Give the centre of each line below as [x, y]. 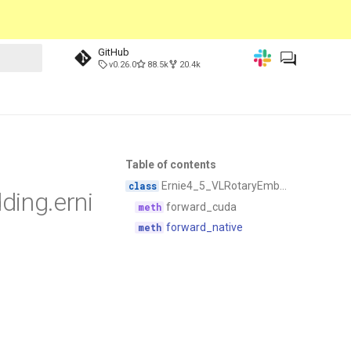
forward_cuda [201, 206]
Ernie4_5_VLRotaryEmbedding [220, 185]
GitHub [114, 52]
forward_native [204, 228]
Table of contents [171, 165]
